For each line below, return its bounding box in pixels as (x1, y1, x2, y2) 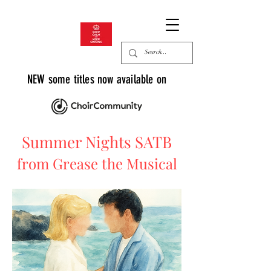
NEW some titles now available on (27, 72, 167, 87)
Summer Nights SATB (22, 131, 172, 152)
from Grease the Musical (16, 154, 177, 173)
